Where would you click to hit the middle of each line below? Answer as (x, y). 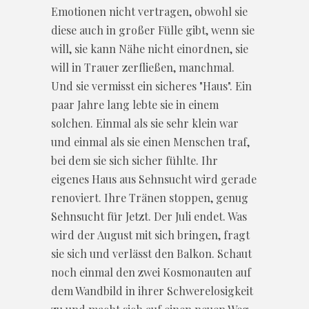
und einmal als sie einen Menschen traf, (150, 141)
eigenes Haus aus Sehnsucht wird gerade (154, 179)
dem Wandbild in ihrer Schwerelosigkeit (152, 290)
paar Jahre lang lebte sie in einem (135, 104)
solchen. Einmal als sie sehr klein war (145, 123)
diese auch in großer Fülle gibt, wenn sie (153, 30)
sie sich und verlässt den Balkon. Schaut (151, 253)
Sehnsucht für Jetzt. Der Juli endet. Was (149, 216)
